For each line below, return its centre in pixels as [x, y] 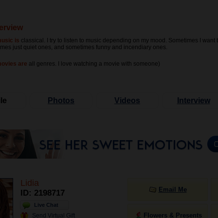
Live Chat [46, 205]
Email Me [173, 190]
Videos [127, 100]
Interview [193, 100]
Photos [61, 100]
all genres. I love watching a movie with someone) [94, 64]
